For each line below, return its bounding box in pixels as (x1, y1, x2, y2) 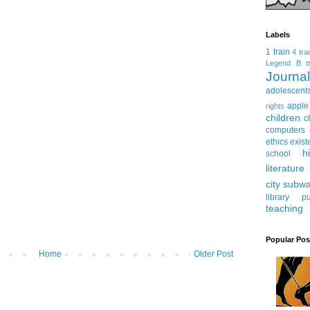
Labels (266, 30, 290, 39)
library (266, 192, 289, 203)
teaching (266, 203, 303, 215)
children (266, 112, 300, 124)
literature (266, 163, 304, 174)
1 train (266, 47, 290, 57)
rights (266, 102, 284, 111)
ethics (266, 137, 288, 147)
